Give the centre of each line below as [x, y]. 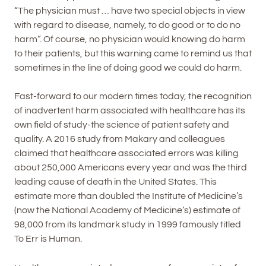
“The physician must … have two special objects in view [129, 10]
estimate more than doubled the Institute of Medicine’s [128, 196]
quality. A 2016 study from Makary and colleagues [119, 139]
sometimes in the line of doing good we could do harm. [128, 67]
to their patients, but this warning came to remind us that [133, 53]
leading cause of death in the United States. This [115, 182]
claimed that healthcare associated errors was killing [126, 153]
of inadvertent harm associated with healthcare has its [129, 111]
